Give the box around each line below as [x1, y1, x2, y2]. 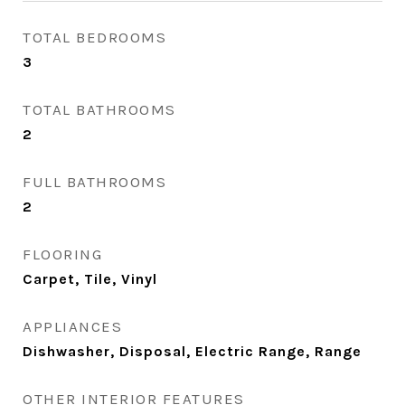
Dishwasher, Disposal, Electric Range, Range [23, 343, 362, 360]
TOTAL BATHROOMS [23, 100, 176, 118]
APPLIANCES [23, 317, 122, 335]
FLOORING [23, 245, 102, 263]
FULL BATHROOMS [23, 173, 166, 191]
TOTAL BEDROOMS [23, 28, 166, 46]
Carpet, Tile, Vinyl [23, 270, 157, 287]
